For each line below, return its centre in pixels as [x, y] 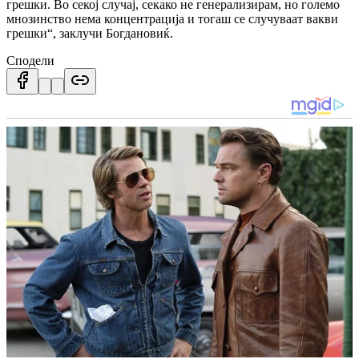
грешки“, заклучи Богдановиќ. [90, 33]
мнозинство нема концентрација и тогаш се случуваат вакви [172, 18]
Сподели [30, 60]
